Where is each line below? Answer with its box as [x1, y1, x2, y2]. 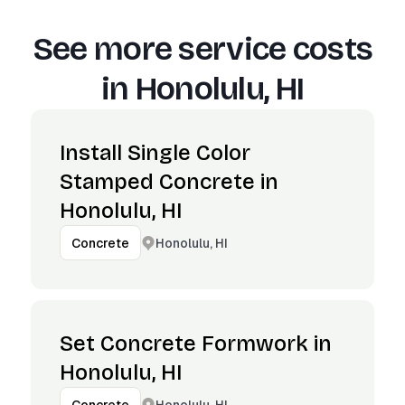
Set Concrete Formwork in [60, 331, 332, 356]
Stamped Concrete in [60, 169, 278, 194]
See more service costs [32, 30, 373, 69]
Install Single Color [60, 140, 250, 165]
